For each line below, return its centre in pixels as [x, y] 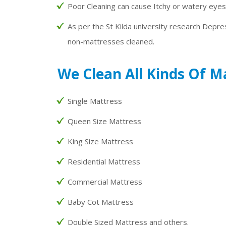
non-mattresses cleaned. [111, 41]
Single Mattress [95, 101]
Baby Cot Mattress [101, 202]
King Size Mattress [100, 141]
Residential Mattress [104, 161]
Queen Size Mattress [104, 121]
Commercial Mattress [105, 181]
